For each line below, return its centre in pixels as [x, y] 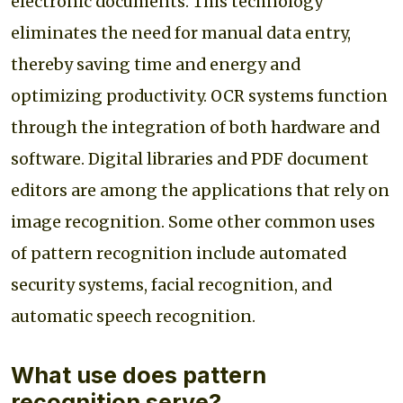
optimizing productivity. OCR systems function [199, 96]
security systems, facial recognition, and [171, 285]
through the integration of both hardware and [195, 127]
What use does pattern [139, 375]
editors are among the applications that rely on [200, 190]
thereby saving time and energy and [156, 64]
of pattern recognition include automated [179, 253]
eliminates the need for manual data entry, [181, 33]
